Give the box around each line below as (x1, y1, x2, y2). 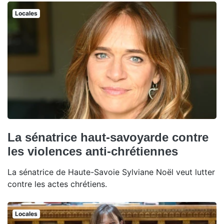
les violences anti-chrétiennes (7, 144, 178, 158)
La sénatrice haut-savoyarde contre (7, 130, 208, 144)
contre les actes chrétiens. (7, 179, 107, 189)
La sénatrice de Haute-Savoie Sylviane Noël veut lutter (7, 167, 215, 177)
